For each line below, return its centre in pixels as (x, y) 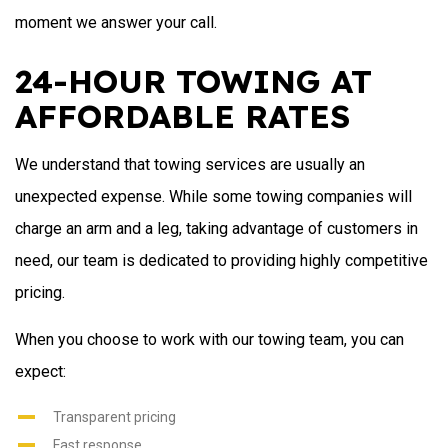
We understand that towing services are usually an (190, 164)
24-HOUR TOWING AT (193, 80)
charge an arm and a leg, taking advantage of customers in (216, 228)
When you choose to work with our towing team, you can (209, 339)
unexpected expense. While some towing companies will (213, 196)
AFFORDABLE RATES (182, 115)
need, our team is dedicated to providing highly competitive (221, 260)
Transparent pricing (114, 416)
